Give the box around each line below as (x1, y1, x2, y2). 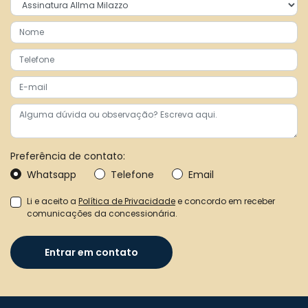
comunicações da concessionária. (27, 207, 177, 219)
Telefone (111, 167, 154, 181)
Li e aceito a (27, 195, 78, 207)
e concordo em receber (175, 195, 275, 207)
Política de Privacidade (78, 195, 175, 207)
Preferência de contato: (10, 148, 125, 163)
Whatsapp (27, 167, 76, 181)
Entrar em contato (45, 245, 138, 259)
